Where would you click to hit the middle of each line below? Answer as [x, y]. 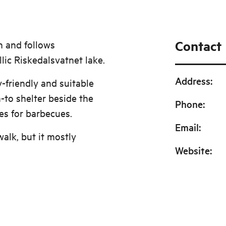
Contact [198, 46]
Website [192, 150]
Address [192, 81]
